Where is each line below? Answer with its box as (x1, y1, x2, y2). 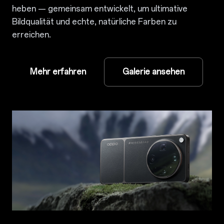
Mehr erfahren (30, 67, 86, 76)
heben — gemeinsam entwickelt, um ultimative (12, 4, 187, 13)
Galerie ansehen (122, 67, 184, 76)
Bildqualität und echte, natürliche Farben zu (12, 17, 176, 26)
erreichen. (12, 30, 51, 39)
